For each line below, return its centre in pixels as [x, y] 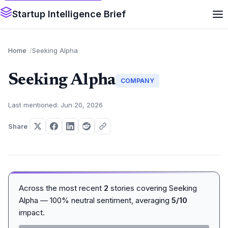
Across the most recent [61, 188]
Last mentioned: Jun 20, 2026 [55, 105]
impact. [32, 212]
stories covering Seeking [153, 188]
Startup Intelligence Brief [69, 14]
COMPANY [137, 81]
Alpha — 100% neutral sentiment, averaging [95, 200]
